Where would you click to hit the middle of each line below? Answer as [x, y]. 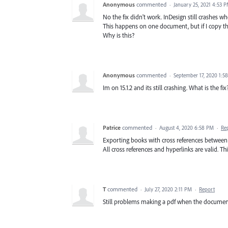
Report [207, 190]
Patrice [112, 128]
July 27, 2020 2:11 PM [168, 190]
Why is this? [119, 35]
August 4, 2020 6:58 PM [187, 128]
